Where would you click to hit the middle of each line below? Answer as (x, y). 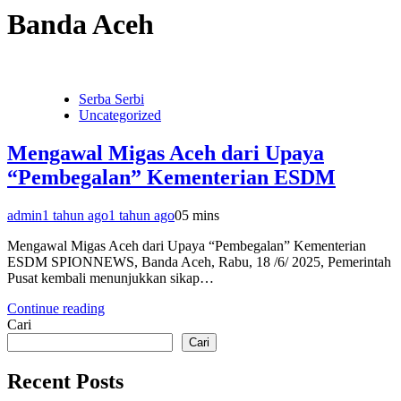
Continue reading (56, 308)
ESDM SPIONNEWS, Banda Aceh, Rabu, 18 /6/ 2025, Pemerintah (199, 261)
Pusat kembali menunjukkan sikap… (111, 277)
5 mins (200, 215)
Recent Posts (65, 381)
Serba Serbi (111, 98)
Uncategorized (120, 115)
